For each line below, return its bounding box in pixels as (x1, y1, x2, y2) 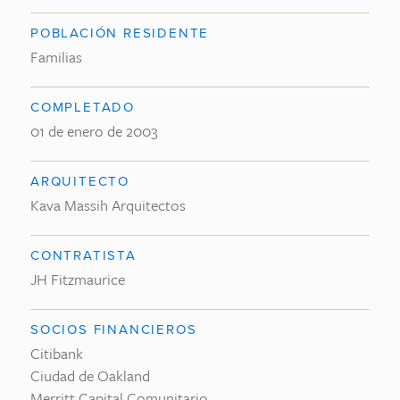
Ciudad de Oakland (30, 364, 150, 387)
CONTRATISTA (30, 246, 137, 264)
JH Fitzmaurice (30, 268, 125, 290)
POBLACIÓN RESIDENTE (30, 23, 210, 42)
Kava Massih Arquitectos (30, 194, 186, 216)
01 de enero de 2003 (30, 120, 158, 142)
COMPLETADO (30, 97, 135, 116)
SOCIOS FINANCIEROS (30, 320, 197, 338)
